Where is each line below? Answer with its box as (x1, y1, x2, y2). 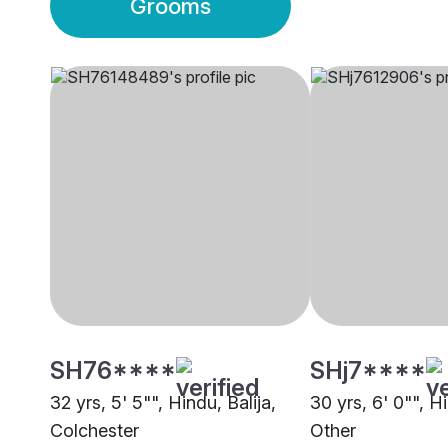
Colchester (50, 420, 139, 442)
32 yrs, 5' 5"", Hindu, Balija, (50, 392, 276, 414)
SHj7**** (310, 356, 426, 386)
